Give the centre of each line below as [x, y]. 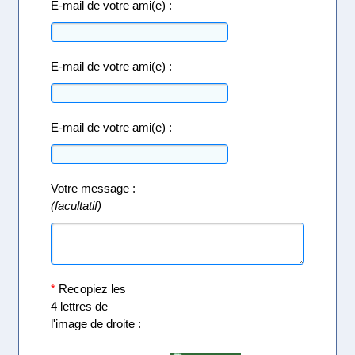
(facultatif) [83, 205]
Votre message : [94, 188]
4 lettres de [80, 306]
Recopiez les [91, 288]
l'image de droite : [96, 323]
